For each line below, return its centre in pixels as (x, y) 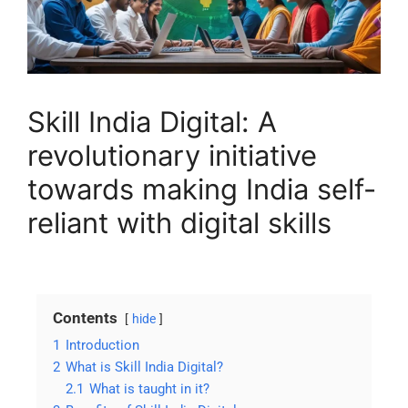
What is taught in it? (149, 389)
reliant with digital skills (179, 223)
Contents (85, 318)
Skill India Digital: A (152, 122)
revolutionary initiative (172, 156)
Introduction (102, 346)
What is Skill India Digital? (144, 367)
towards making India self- (202, 189)
